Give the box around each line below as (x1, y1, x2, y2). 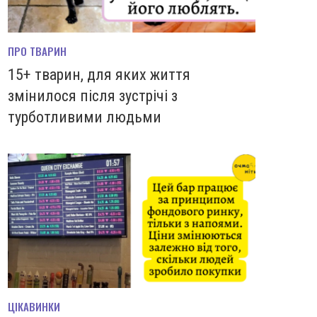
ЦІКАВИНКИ (8, 299, 60, 315)
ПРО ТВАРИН (8, 42, 67, 59)
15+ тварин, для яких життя (8, 65, 190, 83)
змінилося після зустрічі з (8, 86, 178, 105)
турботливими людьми (8, 108, 161, 126)
